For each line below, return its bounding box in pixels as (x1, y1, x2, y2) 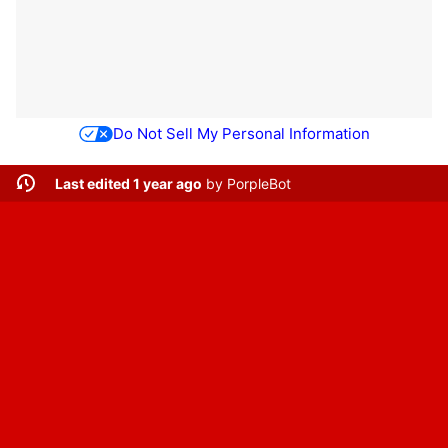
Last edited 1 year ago (54, 174, 202, 192)
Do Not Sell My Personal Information (112, 124, 370, 144)
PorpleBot (226, 174, 291, 192)
